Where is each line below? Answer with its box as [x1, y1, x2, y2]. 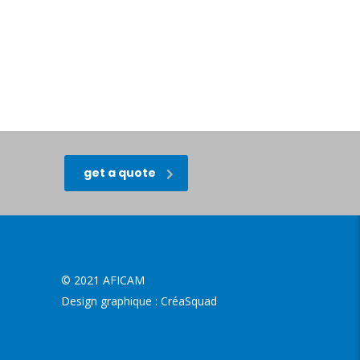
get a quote [84, 165, 156, 182]
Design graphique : [61, 293, 161, 309]
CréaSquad [161, 293, 217, 309]
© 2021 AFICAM [61, 272, 145, 288]
